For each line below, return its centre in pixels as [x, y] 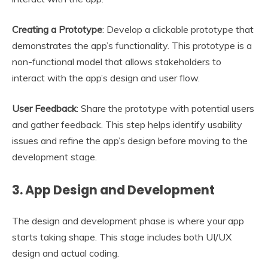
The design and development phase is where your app [128, 220]
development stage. [54, 157]
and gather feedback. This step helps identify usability [127, 125]
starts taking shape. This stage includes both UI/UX [122, 237]
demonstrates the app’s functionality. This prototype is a [132, 46]
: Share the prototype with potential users [165, 109]
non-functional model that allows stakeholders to [117, 62]
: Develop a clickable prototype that [178, 30]
